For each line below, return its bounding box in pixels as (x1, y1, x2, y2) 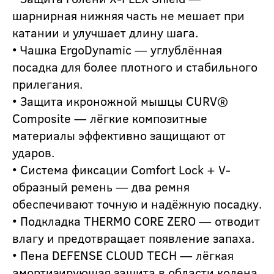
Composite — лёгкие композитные (12, 109, 207, 126)
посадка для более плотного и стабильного (12, 57, 257, 75)
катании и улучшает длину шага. (12, 23, 198, 40)
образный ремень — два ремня (12, 177, 190, 194)
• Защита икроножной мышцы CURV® (12, 92, 228, 109)
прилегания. (12, 75, 83, 92)
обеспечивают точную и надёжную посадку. (12, 194, 262, 212)
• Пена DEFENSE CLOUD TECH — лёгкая (12, 246, 234, 263)
